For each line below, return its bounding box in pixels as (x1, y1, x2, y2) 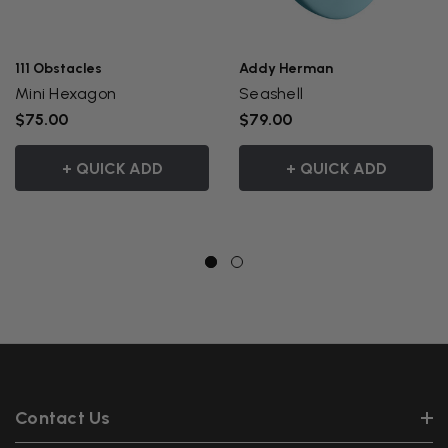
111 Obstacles (15, 60, 102, 78)
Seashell (239, 84, 303, 104)
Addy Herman (239, 60, 333, 78)
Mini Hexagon (49, 84, 116, 104)
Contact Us (15, 407, 111, 430)
